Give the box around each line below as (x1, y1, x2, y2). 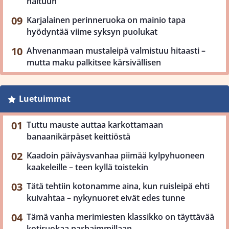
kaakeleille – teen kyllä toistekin (27, 161, 148, 173)
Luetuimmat (18, 93, 71, 104)
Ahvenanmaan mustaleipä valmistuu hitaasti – (27, 44, 205, 56)
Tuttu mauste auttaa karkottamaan (27, 119, 163, 130)
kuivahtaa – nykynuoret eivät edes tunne (27, 192, 185, 203)
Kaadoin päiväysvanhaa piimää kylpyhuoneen (27, 149, 204, 161)
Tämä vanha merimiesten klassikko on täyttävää (27, 211, 214, 222)
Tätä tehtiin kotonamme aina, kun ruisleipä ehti (27, 180, 210, 192)
